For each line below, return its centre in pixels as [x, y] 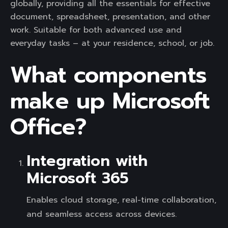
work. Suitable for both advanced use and [96, 30]
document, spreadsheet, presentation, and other [110, 17]
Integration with [87, 161]
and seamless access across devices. [102, 214]
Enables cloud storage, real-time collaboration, [121, 200]
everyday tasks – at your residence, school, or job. [112, 43]
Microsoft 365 [78, 178]
